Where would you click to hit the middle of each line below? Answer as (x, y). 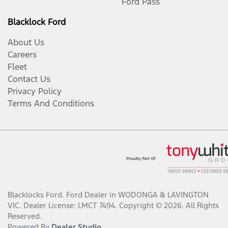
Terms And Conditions (51, 104)
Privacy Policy (35, 91)
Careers (22, 55)
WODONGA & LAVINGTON (163, 195)
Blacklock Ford (37, 22)
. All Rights (200, 206)
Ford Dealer (87, 195)
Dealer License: (51, 206)
